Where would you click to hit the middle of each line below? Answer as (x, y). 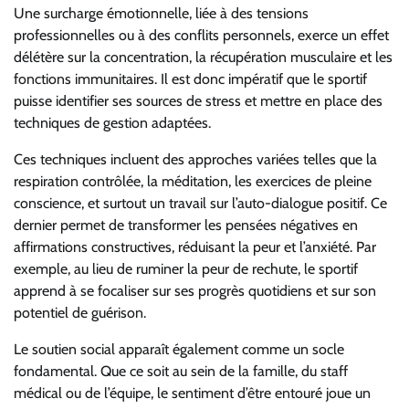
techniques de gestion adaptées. (112, 123)
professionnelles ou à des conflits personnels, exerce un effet (201, 36)
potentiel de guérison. (80, 313)
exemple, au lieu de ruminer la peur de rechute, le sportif (186, 269)
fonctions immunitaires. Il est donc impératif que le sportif (190, 79)
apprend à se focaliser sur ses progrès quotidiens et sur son (195, 291)
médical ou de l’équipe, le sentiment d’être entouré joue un (192, 393)
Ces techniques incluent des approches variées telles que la (195, 160)
